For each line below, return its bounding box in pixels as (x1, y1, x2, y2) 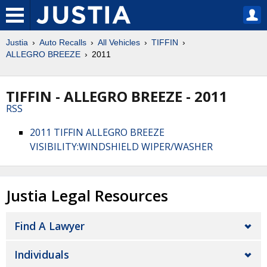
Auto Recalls (39, 38, 86, 47)
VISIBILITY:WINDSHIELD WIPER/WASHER (30, 140, 213, 153)
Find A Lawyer (14, 219, 85, 233)
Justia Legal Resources (6, 185, 168, 206)
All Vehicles (98, 38, 140, 47)
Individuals (14, 247, 69, 262)
